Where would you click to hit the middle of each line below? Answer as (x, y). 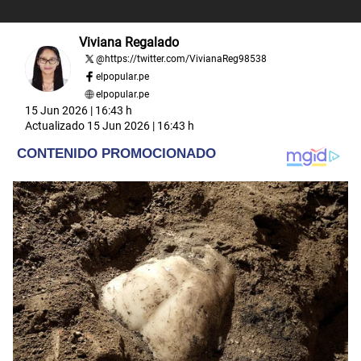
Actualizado (56, 125)
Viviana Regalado (129, 42)
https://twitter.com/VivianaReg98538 (186, 58)
